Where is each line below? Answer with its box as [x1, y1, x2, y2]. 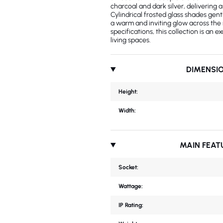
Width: [118, 107, 136, 114]
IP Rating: [118, 202, 143, 209]
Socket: [118, 164, 138, 171]
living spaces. [111, 36, 151, 45]
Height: [118, 88, 138, 96]
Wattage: [118, 183, 143, 190]
